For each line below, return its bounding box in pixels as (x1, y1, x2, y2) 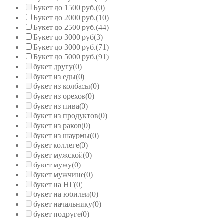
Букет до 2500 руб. (33, 23, 96, 31)
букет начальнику (33, 199, 92, 208)
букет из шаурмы (33, 131, 90, 139)
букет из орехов (33, 91, 85, 100)
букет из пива (33, 101, 79, 110)
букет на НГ (33, 180, 74, 189)
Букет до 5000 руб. (33, 52, 96, 61)
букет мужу (33, 160, 72, 169)
